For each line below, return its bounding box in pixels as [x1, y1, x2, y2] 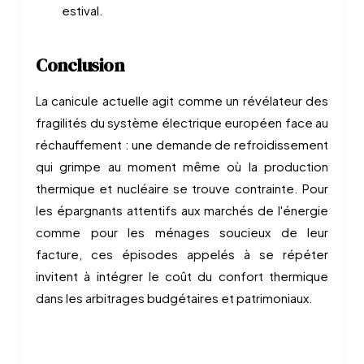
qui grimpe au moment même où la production [36, 158, 328, 174]
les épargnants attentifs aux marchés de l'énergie [36, 202, 328, 218]
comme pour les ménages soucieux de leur [36, 224, 328, 240]
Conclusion [36, 53, 124, 77]
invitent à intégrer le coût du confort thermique [36, 268, 328, 284]
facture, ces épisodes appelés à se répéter [36, 246, 328, 262]
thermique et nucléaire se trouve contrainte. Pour [36, 180, 328, 196]
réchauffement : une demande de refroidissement [36, 136, 328, 152]
